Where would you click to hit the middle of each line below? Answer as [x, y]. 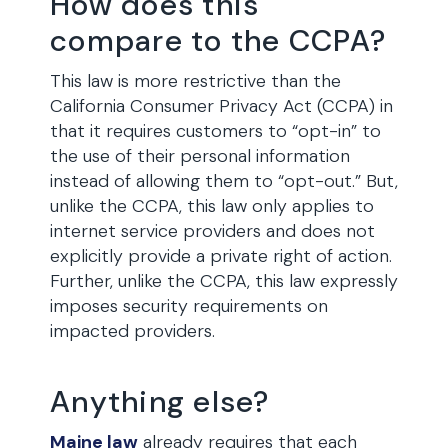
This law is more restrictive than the [195, 81]
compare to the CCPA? [218, 40]
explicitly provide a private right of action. [221, 256]
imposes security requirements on [189, 306]
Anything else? [160, 401]
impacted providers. [132, 331]
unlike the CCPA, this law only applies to [212, 206]
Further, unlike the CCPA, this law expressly [224, 281]
